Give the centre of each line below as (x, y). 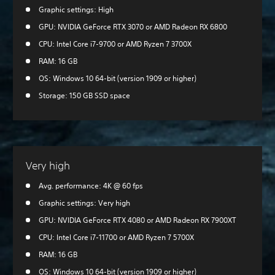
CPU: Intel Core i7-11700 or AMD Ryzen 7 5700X (116, 238)
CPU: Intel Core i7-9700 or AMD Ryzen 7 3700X (115, 44)
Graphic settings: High (76, 10)
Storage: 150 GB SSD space (84, 96)
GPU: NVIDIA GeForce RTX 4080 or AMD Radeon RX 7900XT (137, 220)
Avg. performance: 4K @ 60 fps (91, 186)
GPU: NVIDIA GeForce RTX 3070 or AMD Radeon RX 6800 (133, 27)
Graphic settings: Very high (84, 203)
